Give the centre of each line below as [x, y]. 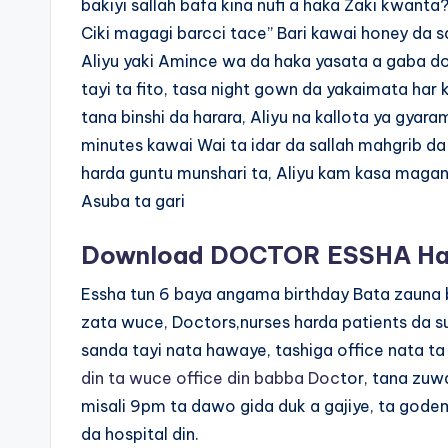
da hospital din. [140, 434]
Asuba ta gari [133, 201]
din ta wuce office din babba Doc [210, 378]
